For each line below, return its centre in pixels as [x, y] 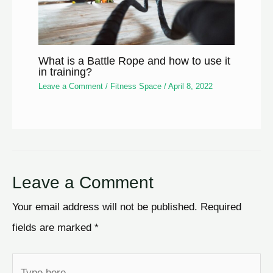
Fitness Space [136, 87]
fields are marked [53, 227]
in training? [66, 71]
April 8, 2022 [191, 87]
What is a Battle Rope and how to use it [135, 60]
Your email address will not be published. [105, 206]
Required [221, 206]
